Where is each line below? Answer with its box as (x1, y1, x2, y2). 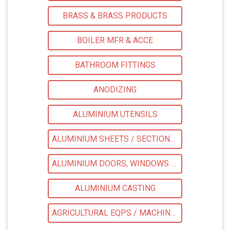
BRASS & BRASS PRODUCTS (63, 11, 167, 21)
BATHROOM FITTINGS (74, 60, 156, 70)
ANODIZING (93, 85, 137, 95)
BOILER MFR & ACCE (77, 35, 153, 46)
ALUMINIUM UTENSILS (72, 109, 158, 120)
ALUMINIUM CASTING (74, 183, 156, 194)
